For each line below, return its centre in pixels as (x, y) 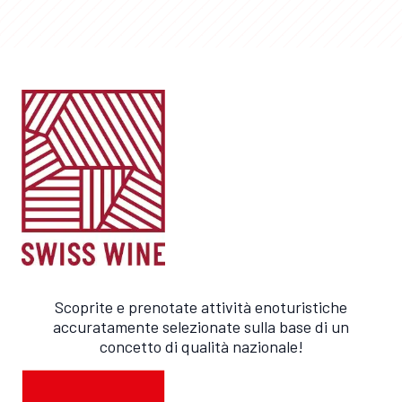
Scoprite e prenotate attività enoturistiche (201, 307)
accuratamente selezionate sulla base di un (201, 327)
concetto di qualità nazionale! (201, 347)
